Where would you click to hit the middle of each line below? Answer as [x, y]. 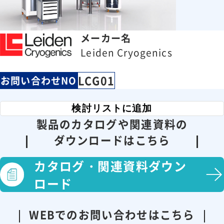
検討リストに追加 [112, 108]
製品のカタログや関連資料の [112, 124]
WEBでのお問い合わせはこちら [112, 214]
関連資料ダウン [142, 166]
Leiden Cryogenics [126, 52]
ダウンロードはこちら [112, 140]
